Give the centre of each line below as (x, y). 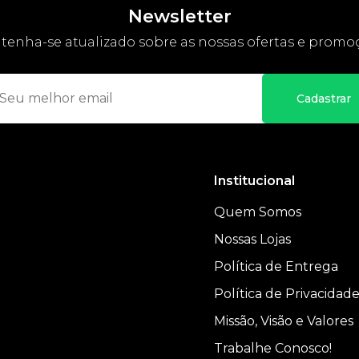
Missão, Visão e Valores (283, 321)
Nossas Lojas (252, 239)
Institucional (254, 180)
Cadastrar (324, 98)
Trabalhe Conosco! (272, 348)
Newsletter (179, 16)
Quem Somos (257, 212)
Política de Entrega (276, 266)
